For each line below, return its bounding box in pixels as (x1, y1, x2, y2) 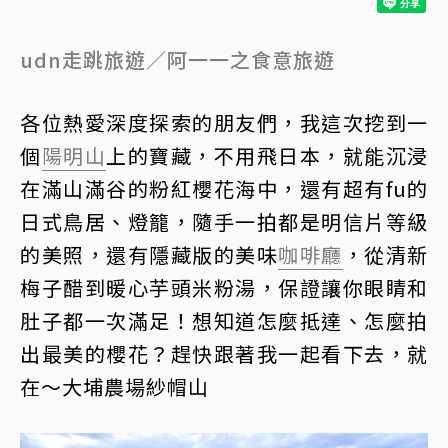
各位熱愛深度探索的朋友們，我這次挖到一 (20, 107, 428, 137)
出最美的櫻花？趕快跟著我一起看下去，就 (20, 338, 428, 368)
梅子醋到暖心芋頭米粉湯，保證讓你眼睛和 (20, 272, 428, 302)
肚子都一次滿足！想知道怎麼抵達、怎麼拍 (20, 305, 428, 335)
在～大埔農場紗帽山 (20, 371, 209, 401)
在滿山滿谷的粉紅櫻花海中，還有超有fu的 (20, 173, 428, 203)
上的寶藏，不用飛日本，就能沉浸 (106, 140, 428, 170)
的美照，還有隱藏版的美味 (20, 239, 278, 269)
